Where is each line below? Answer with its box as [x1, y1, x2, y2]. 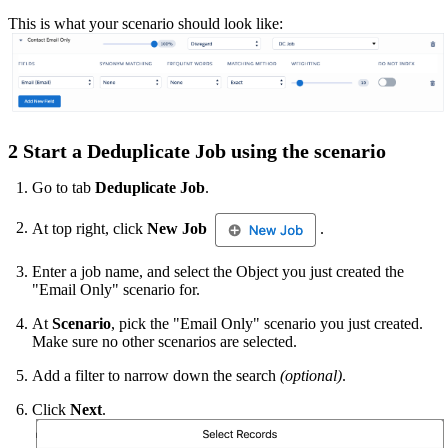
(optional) [280, 366, 342, 384]
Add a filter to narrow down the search [32, 366, 280, 384]
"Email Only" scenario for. [32, 280, 200, 298]
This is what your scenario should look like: [8, 14, 283, 32]
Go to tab [32, 178, 95, 196]
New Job [147, 219, 207, 237]
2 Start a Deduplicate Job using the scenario [8, 139, 386, 162]
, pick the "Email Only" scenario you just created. [111, 314, 423, 332]
